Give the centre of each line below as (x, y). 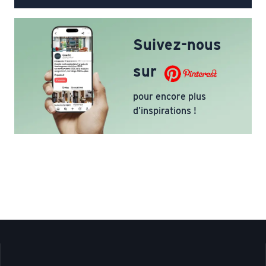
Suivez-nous (177, 45)
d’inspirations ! (165, 110)
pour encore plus (170, 96)
